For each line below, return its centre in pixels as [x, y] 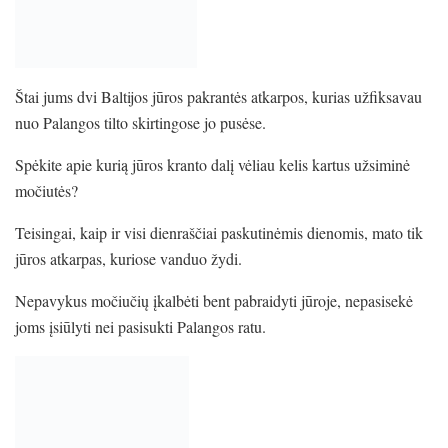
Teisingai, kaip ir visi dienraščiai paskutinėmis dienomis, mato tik [219, 232]
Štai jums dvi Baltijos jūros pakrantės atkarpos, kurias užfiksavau [218, 96]
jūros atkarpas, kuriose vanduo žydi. [128, 258]
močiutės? [46, 190]
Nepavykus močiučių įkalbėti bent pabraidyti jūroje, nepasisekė [214, 300]
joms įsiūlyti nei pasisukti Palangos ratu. [140, 326]
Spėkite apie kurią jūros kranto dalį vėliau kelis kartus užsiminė [212, 164]
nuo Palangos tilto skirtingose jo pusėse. [140, 122]
